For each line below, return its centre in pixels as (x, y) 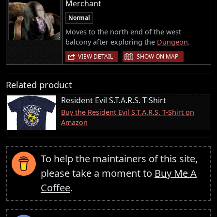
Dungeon (172, 42)
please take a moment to (98, 173)
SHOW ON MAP (157, 56)
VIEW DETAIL (95, 56)
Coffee (55, 187)
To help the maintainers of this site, (119, 158)
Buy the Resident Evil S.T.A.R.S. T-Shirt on (128, 112)
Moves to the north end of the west (123, 31)
